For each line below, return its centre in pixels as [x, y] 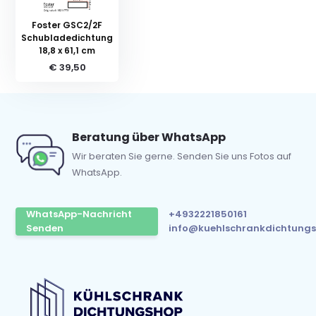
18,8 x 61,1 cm [67, 50]
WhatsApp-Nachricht [79, 214]
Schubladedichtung [67, 37]
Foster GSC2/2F [67, 25]
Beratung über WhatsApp [149, 137]
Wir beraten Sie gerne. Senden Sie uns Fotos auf [182, 156]
